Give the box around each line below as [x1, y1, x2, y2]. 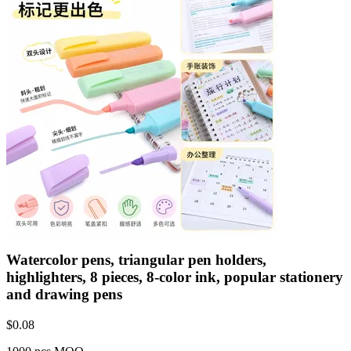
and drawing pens [6, 286, 122, 303]
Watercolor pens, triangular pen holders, [6, 251, 266, 269]
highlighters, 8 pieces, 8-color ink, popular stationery [6, 269, 343, 286]
